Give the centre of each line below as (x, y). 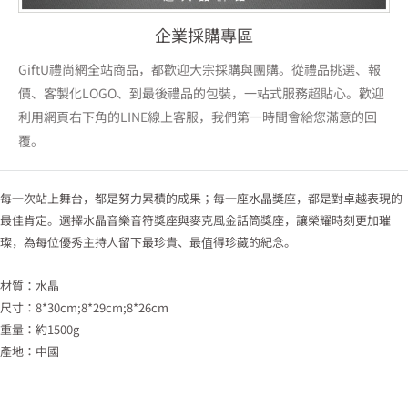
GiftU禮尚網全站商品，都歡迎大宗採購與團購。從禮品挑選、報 (199, 69)
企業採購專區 (204, 34)
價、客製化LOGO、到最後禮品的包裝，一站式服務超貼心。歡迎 (201, 92)
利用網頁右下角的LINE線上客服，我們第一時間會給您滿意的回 (198, 116)
